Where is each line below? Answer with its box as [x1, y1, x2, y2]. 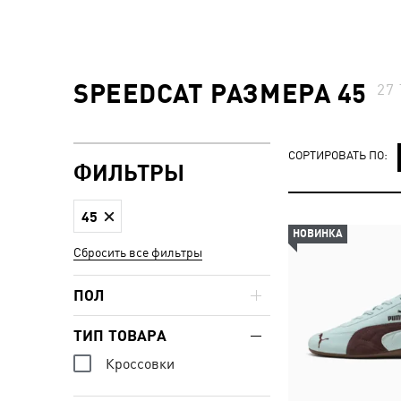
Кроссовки [106, 355, 175, 373]
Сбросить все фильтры [73, 244, 202, 260]
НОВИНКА [293, 226, 343, 240]
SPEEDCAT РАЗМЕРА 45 [73, 77, 368, 108]
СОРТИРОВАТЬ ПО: [288, 149, 388, 163]
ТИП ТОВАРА [73, 326, 166, 345]
